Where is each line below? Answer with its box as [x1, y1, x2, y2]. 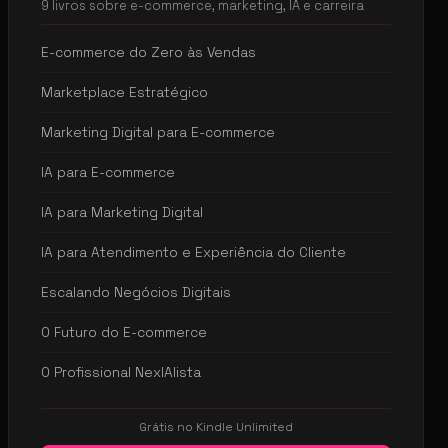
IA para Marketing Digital [41, 203, 203, 221]
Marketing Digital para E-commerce [41, 123, 275, 141]
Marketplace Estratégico [41, 83, 208, 101]
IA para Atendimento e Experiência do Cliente [41, 243, 346, 261]
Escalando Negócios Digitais [41, 283, 231, 301]
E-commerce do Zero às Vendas [41, 43, 256, 61]
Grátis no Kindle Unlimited [139, 418, 293, 435]
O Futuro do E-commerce [41, 323, 207, 341]
